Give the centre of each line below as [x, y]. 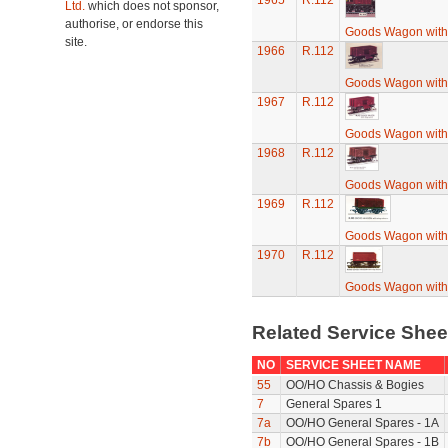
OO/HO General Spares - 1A [362, 423]
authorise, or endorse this [134, 24]
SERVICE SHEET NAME [353, 365]
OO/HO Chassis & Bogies [354, 385]
